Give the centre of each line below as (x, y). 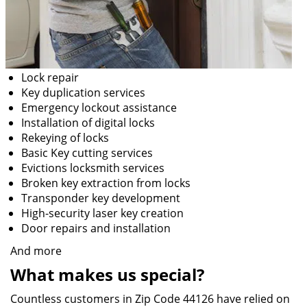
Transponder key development (101, 198)
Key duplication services (83, 93)
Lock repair (50, 77)
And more (36, 251)
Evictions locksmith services (93, 168)
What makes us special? (107, 274)
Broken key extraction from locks (106, 183)
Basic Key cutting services (87, 153)
